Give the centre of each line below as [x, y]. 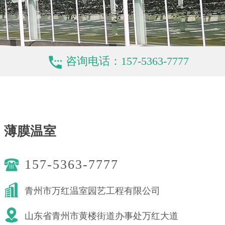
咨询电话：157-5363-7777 [127, 61]
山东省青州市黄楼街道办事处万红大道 [101, 215]
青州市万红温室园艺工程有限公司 [92, 190]
